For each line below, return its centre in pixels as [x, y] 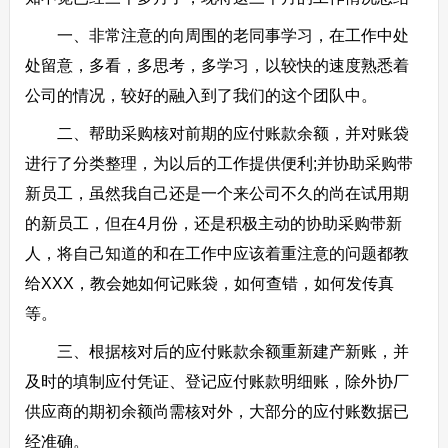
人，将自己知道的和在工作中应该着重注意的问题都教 [216, 253]
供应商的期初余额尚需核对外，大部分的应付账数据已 [216, 411]
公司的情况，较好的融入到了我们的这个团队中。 [200, 95]
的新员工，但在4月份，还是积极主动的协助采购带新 [213, 223]
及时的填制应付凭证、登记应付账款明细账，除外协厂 [216, 381]
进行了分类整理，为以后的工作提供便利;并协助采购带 [218, 163]
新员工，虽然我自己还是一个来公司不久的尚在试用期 [216, 193]
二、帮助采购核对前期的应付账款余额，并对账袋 [216, 133]
